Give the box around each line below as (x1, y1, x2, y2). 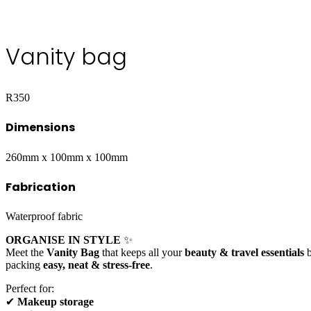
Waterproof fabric (6, 210, 83, 223)
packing (6, 259, 43, 271)
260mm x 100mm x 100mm (6, 151, 128, 163)
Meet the (6, 246, 47, 259)
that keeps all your (99, 246, 185, 259)
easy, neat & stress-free (43, 259, 150, 271)
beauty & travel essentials (185, 246, 304, 259)
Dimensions (6, 119, 75, 136)
